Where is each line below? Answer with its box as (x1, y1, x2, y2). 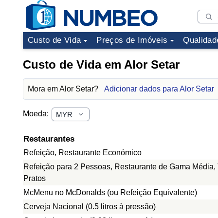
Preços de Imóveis (96, 36, 168, 45)
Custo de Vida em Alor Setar (23, 58, 180, 71)
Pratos (23, 174, 46, 182)
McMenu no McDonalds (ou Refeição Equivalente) (23, 188, 197, 197)
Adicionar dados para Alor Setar (104, 85, 214, 93)
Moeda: (23, 109, 51, 118)
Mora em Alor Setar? (28, 85, 100, 93)
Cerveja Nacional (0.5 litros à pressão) (23, 202, 156, 211)
